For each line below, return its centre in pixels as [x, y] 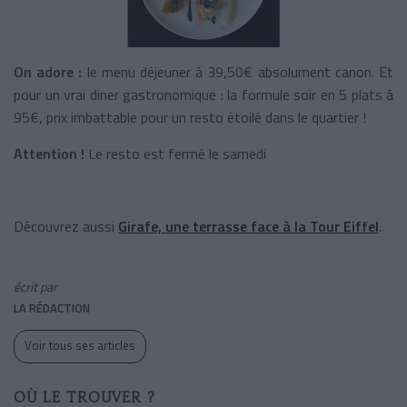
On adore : [48, 71]
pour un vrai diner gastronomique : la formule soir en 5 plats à [203, 94]
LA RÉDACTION [52, 308]
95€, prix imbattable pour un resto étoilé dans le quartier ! [190, 117]
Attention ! [49, 153]
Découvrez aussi [66, 226]
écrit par [35, 286]
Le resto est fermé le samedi [175, 153]
